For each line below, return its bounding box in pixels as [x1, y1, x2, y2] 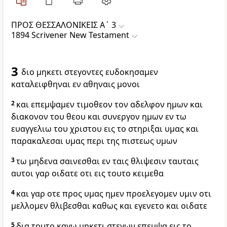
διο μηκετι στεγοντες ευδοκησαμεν [21, 66, 158, 78]
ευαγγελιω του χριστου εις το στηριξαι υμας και [11, 123, 199, 135]
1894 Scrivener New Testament [11, 29, 129, 41]
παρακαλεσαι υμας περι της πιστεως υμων [11, 135, 177, 147]
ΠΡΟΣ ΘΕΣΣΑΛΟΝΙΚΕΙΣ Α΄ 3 [11, 19, 116, 31]
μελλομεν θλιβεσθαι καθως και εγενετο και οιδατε [11, 200, 207, 212]
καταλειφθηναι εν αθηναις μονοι [11, 79, 140, 90]
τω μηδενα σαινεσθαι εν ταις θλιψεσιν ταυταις [16, 156, 199, 167]
